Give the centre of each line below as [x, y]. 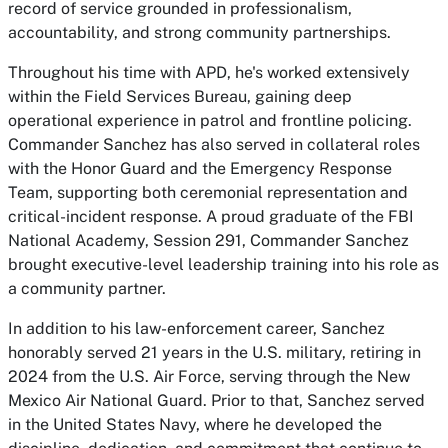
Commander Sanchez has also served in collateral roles [214, 144]
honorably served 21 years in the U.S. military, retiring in [214, 352]
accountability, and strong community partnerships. [199, 32]
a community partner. [87, 288]
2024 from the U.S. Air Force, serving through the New [209, 376]
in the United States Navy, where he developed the [195, 424]
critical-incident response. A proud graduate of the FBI [211, 216]
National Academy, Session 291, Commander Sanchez [208, 240]
